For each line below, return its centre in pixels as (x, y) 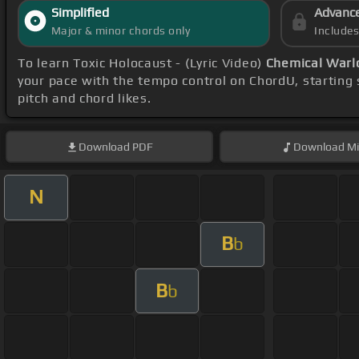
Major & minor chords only (121, 31)
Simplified (80, 13)
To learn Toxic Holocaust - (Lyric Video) (142, 63)
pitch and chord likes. (85, 99)
